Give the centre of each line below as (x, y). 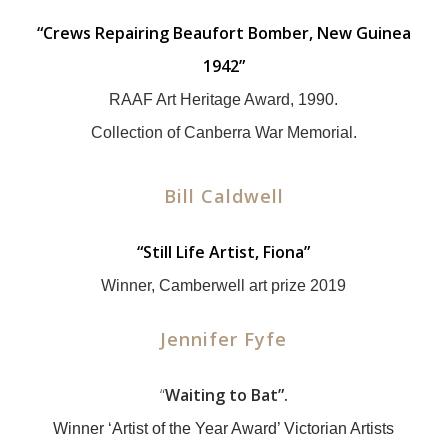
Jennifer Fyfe (224, 339)
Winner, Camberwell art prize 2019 (224, 285)
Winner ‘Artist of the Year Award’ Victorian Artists (224, 428)
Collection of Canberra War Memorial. (223, 132)
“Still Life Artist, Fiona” (224, 252)
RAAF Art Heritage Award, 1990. (224, 99)
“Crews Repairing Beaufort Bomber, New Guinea (223, 33)
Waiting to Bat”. (226, 395)
